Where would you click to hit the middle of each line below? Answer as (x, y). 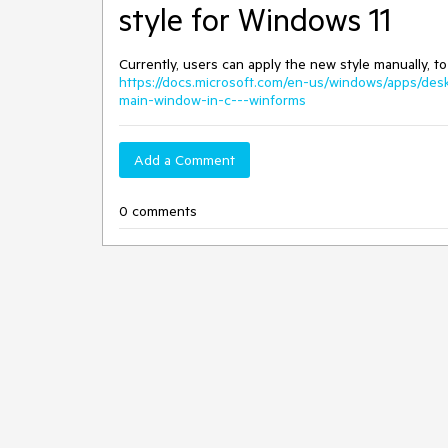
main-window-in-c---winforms (212, 100)
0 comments (158, 211)
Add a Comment (184, 160)
